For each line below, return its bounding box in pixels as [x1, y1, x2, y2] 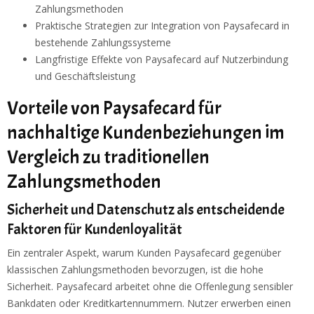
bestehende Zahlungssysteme [35, 36, 171, 50]
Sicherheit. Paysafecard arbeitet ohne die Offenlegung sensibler [7, 280, 293, 294]
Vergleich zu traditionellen [7, 145, 210, 170]
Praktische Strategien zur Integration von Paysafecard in [35, 19, 289, 33]
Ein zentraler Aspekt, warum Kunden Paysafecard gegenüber [7, 246, 281, 260]
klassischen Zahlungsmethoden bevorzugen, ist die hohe [7, 263, 264, 277]
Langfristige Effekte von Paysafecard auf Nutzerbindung [35, 53, 288, 67]
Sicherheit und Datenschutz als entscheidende [7, 200, 285, 220]
